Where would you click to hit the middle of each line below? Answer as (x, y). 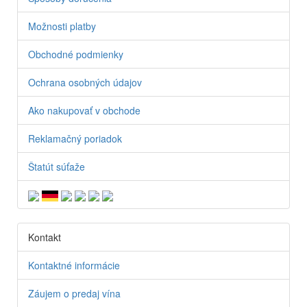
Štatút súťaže (57, 166)
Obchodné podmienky (76, 54)
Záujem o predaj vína (74, 294)
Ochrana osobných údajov (85, 82)
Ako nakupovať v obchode (84, 110)
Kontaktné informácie (74, 266)
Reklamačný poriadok (75, 138)
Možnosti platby (62, 26)
